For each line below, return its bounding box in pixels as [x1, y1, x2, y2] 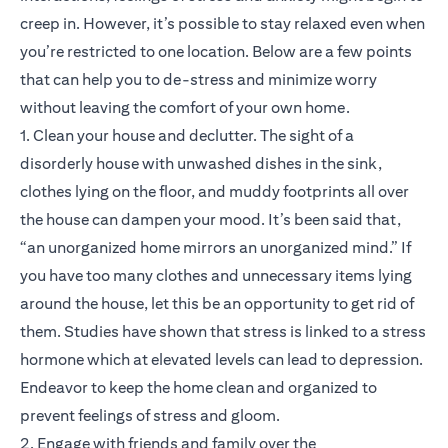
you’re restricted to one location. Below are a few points [20, 42, 412, 62]
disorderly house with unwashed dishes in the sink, [20, 154, 382, 174]
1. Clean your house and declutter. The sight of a [20, 126, 354, 146]
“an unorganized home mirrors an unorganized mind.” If [20, 238, 411, 258]
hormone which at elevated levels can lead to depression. [20, 350, 423, 370]
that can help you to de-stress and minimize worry [20, 70, 377, 90]
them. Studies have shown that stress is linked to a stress [20, 322, 426, 342]
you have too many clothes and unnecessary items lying [20, 266, 412, 286]
